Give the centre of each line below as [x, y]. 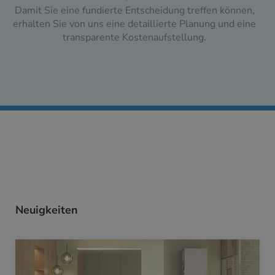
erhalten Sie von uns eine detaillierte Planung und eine [134, 24]
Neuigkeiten [47, 210]
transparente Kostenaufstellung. [134, 38]
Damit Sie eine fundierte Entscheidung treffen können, [134, 11]
